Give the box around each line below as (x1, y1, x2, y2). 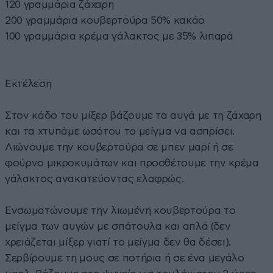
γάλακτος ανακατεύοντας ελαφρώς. (5, 174, 184, 185)
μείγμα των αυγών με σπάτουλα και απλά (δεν (5, 221, 231, 232)
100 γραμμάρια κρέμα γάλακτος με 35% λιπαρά (5, 31, 233, 42)
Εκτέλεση (5, 79, 52, 90)
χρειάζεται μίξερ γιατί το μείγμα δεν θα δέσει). (5, 237, 232, 248)
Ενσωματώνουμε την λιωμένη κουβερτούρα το (5, 205, 236, 216)
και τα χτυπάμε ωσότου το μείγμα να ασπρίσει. (5, 126, 235, 137)
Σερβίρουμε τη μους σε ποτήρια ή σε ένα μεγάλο (5, 253, 244, 264)
